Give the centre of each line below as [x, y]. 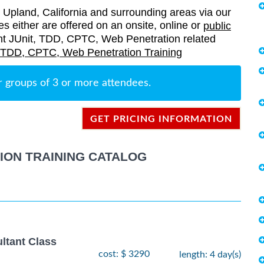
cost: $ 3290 [124, 254]
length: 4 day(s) [210, 254]
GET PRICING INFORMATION [161, 119]
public [217, 26]
